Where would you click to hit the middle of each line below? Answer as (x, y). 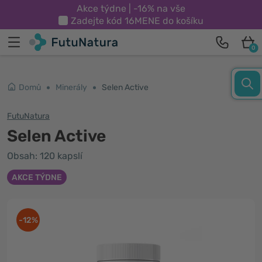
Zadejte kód (98, 21)
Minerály (71, 87)
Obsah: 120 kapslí (45, 156)
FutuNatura (28, 116)
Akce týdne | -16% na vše (131, 8)
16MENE (142, 21)
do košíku (182, 21)
